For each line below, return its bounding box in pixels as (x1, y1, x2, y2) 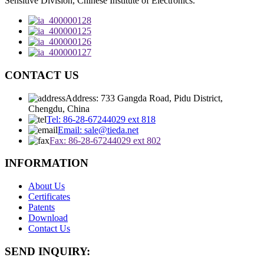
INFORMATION (5, 157, 88, 170)
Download (28, 213, 68, 223)
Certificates (28, 192, 70, 202)
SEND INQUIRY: (5, 245, 90, 258)
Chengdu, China (28, 103, 90, 114)
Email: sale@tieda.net (58, 124, 138, 135)
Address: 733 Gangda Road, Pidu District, (65, 93, 223, 103)
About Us (28, 181, 65, 191)
